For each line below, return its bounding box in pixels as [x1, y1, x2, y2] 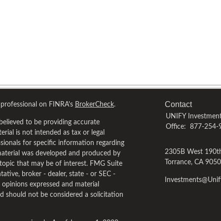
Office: [166, 123, 188, 130]
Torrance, [165, 159, 192, 166]
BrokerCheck [75, 101, 114, 108]
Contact [165, 100, 192, 109]
